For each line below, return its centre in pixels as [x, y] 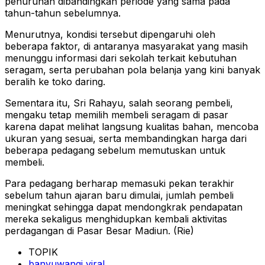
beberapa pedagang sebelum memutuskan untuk [115, 151]
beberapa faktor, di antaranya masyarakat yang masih [126, 46]
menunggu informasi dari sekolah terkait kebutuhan [121, 58]
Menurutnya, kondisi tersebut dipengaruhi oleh [110, 35]
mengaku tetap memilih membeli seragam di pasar [117, 115]
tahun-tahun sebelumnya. [63, 13]
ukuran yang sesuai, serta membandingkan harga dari [126, 139]
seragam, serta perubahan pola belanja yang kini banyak [132, 70]
